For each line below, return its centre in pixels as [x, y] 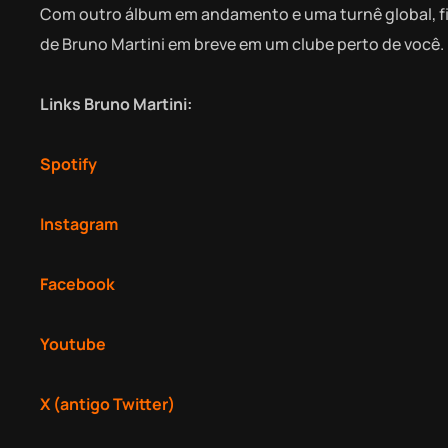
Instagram [79, 223]
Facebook [77, 283]
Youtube [74, 343]
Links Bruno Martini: [116, 103]
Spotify [70, 163]
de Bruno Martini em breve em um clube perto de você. [242, 43]
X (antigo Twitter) [107, 403]
